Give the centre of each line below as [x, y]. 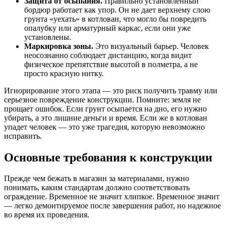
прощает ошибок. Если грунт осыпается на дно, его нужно [105, 108]
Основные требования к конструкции [108, 157]
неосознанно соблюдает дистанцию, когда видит [108, 55]
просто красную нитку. [64, 73]
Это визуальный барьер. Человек [151, 46]
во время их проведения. [47, 215]
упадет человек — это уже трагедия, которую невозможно [104, 127]
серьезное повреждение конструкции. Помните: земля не [102, 99]
